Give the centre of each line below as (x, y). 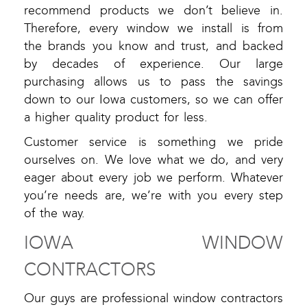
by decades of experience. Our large (153, 64)
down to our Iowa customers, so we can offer (153, 100)
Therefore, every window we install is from (153, 29)
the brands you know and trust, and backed (153, 47)
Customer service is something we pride (153, 143)
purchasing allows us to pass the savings (153, 82)
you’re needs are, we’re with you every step (153, 196)
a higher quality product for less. (116, 118)
